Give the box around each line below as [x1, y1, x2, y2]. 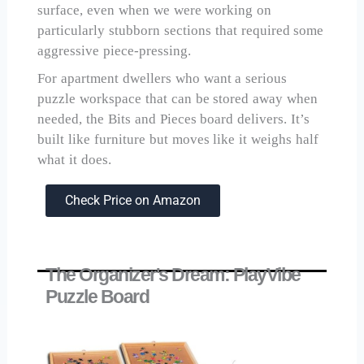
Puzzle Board [45, 286, 149, 308]
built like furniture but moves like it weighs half [37, 131, 318, 147]
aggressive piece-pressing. [37, 43, 192, 59]
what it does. [37, 151, 111, 167]
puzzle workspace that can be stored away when [37, 90, 318, 106]
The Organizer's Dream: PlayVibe [45, 264, 301, 286]
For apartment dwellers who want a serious [37, 70, 288, 86]
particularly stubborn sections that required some [37, 23, 324, 39]
